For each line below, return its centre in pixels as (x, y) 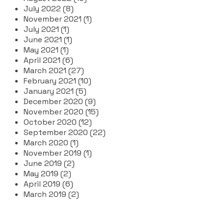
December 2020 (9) (60, 101)
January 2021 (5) (55, 91)
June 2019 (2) (49, 163)
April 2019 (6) (48, 184)
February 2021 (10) (57, 81)
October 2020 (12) (58, 122)
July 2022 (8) (49, 8)
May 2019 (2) (47, 173)
